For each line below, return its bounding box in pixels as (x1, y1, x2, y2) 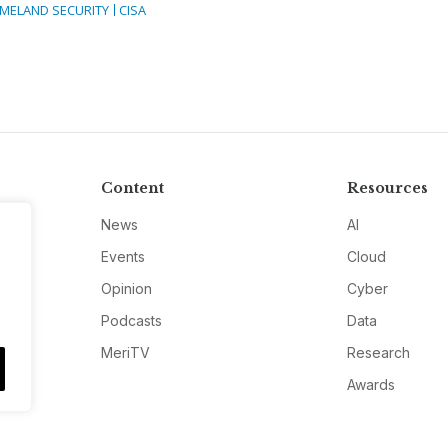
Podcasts (100, 312, 162, 330)
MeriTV (100, 344, 150, 362)
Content (100, 179, 164, 198)
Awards (347, 376, 396, 394)
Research (347, 344, 411, 362)
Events (100, 248, 145, 266)
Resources (347, 179, 429, 198)
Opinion (100, 280, 152, 298)
